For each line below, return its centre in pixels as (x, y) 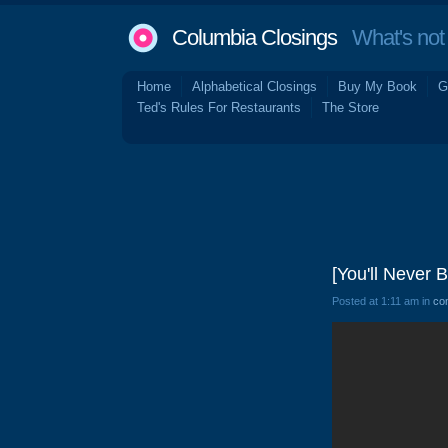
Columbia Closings (254, 37)
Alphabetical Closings (254, 86)
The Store (350, 107)
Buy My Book (377, 86)
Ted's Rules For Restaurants (219, 107)
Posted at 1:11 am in (382, 301)
